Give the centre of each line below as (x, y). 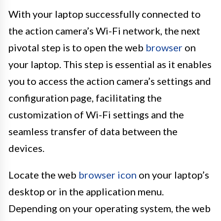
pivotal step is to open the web (77, 47)
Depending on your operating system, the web (110, 208)
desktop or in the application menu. (86, 191)
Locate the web (43, 174)
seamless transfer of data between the (93, 131)
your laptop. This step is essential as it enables (110, 64)
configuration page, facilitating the (85, 97)
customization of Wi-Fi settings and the (96, 114)
